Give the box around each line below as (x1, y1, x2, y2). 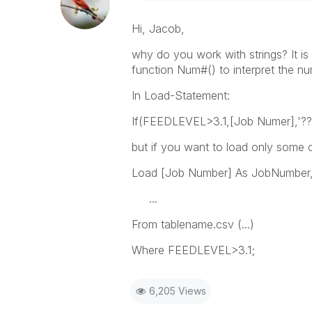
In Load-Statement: (131, 88, 230, 102)
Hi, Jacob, (131, 22, 185, 36)
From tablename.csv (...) (131, 217, 254, 231)
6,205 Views (148, 285, 206, 297)
